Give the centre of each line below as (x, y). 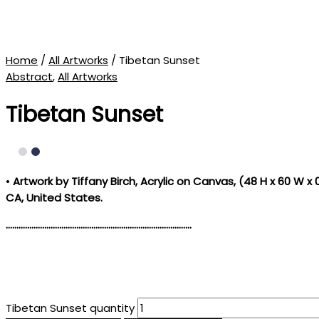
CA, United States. (54, 198)
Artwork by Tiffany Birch (74, 182)
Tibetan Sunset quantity (70, 308)
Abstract (29, 77)
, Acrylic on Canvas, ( (189, 182)
